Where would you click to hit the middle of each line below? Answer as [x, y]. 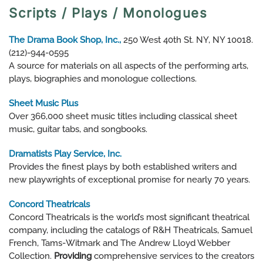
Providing [73, 256]
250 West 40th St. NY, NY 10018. [187, 40]
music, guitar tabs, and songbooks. [78, 129]
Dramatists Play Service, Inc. [65, 154]
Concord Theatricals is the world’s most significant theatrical [129, 218]
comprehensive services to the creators [174, 256]
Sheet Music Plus [43, 104]
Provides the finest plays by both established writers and [123, 167]
